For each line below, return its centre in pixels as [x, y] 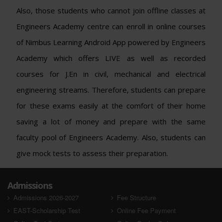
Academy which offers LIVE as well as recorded [111, 58]
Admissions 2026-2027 [46, 197]
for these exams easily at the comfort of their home [111, 105]
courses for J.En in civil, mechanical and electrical [111, 74]
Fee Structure [136, 197]
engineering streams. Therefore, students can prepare [111, 89]
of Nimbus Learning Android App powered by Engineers [111, 42]
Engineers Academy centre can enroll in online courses [111, 26]
